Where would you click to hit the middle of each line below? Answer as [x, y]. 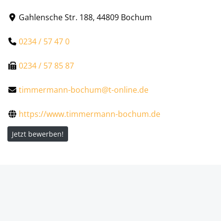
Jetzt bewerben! [38, 134]
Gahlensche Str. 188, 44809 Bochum [86, 17]
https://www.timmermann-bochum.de [90, 114]
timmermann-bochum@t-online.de [84, 90]
